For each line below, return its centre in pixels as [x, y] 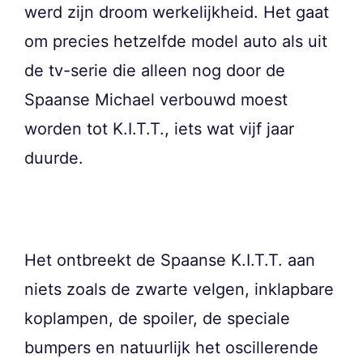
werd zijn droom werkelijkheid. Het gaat [177, 13]
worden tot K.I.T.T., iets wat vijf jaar [159, 129]
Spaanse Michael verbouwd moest [156, 100]
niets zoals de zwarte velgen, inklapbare [179, 290]
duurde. [54, 158]
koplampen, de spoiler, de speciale [157, 319]
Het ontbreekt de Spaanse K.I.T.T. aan [170, 261]
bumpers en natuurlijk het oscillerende [171, 348]
